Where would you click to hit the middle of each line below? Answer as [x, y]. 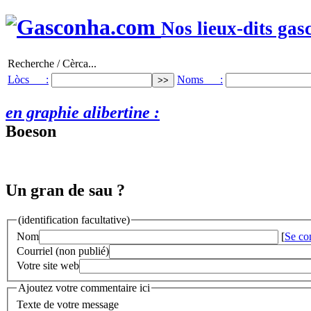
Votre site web [48, 266]
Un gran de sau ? [65, 190]
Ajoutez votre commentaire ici [84, 288]
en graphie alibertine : [83, 112]
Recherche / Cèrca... [52, 63]
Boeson [31, 131]
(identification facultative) [74, 219]
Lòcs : [28, 79]
